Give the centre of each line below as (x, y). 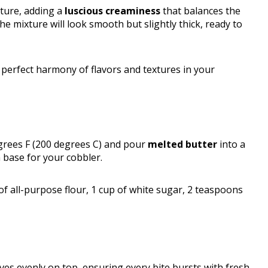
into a (231, 144)
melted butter (182, 144)
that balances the (200, 11)
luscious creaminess (112, 11)
